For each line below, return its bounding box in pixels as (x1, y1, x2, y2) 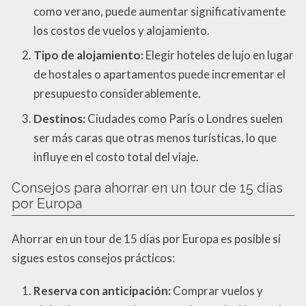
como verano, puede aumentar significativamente (33, 3, 286, 18)
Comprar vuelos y (171, 283, 263, 298)
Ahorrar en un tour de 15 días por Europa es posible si (12, 231, 281, 246)
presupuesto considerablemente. (33, 86, 201, 101)
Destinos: (33, 111, 85, 126)
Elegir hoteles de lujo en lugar (143, 48, 294, 63)
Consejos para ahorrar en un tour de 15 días (12, 179, 283, 196)
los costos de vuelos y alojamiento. (33, 23, 210, 38)
